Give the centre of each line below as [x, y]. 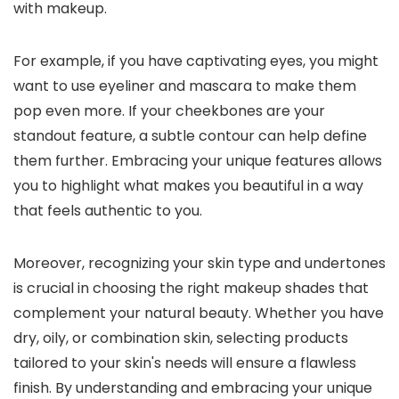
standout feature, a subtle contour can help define [190, 136]
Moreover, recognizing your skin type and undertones [199, 264]
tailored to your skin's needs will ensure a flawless [185, 363]
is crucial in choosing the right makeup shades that [191, 289]
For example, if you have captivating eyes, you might [196, 61]
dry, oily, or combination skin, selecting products [181, 338]
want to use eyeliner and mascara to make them [185, 86]
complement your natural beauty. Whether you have [199, 313]
